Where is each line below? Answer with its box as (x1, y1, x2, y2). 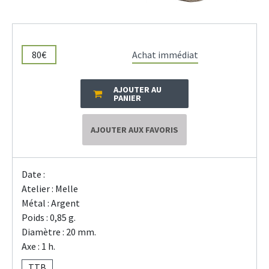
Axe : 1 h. (22, 240, 55, 253)
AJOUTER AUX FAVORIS (91, 124, 178, 136)
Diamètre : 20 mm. (22, 226, 96, 238)
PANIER (113, 92, 141, 104)
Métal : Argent (22, 197, 80, 210)
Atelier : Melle (22, 183, 78, 195)
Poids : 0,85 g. (22, 211, 76, 224)
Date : (22, 168, 45, 181)
